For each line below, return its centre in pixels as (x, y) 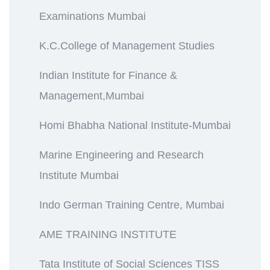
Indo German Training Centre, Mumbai (132, 205)
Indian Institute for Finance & (108, 75)
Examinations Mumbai (93, 16)
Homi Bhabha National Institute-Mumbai (135, 125)
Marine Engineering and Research (121, 155)
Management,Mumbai (92, 96)
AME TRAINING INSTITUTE (108, 234)
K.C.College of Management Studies (127, 46)
